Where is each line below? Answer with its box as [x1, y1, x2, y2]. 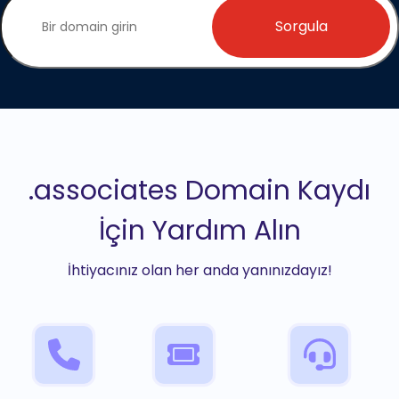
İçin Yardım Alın [98, 211, 301, 249]
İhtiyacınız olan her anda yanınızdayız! [67, 259, 332, 281]
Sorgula [274, 16, 328, 37]
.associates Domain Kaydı [28, 171, 370, 209]
